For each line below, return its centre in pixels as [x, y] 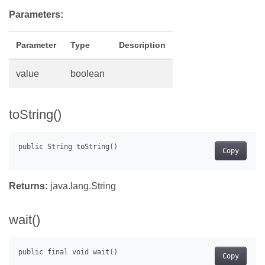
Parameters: [36, 15]
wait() [25, 220]
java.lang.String [82, 186]
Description [142, 45]
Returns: [28, 186]
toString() [35, 115]
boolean [88, 74]
